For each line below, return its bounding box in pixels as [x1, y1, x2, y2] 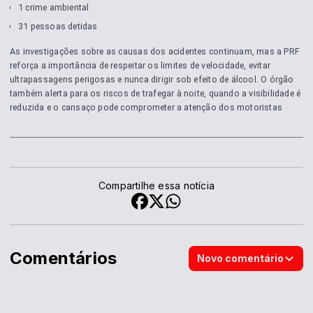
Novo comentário [197, 252, 284, 264]
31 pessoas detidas [17, 20, 98, 31]
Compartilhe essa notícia [98, 179, 215, 191]
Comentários [10, 247, 117, 268]
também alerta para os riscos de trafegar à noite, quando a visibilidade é [10, 88, 301, 99]
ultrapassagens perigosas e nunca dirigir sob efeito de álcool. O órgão [10, 74, 294, 85]
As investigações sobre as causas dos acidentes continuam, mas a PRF [10, 46, 300, 57]
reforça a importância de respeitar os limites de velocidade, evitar [10, 60, 271, 71]
